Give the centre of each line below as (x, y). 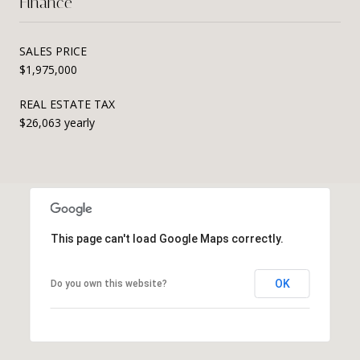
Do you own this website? (108, 283)
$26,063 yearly (57, 122)
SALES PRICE (53, 51)
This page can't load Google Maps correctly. (167, 238)
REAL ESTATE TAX (67, 104)
